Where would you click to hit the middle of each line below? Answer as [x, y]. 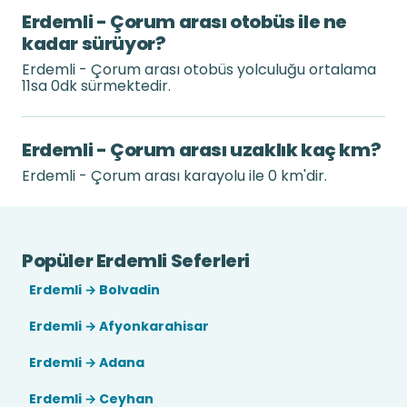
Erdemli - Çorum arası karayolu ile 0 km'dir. [174, 176]
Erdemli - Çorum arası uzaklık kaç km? [202, 150]
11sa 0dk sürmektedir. [96, 86]
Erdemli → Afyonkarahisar [119, 326]
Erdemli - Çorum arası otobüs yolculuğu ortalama [199, 69]
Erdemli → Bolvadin [94, 290]
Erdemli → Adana [87, 362]
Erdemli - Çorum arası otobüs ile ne [185, 22]
